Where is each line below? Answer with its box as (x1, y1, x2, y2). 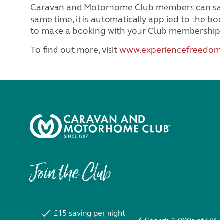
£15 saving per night (53, 208, 125, 218)
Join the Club (30, 162, 110, 187)
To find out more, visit (30, 44, 119, 55)
